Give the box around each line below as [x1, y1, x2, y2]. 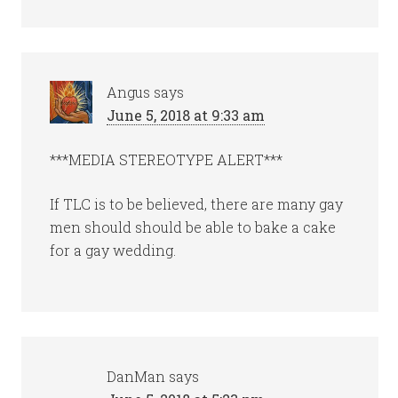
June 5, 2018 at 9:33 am [107, 106, 266, 124]
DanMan [107, 367, 166, 386]
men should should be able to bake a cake [50, 218, 337, 236]
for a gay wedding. [50, 241, 177, 259]
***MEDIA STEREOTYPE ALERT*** [50, 150, 283, 169]
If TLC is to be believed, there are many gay [50, 195, 344, 213]
